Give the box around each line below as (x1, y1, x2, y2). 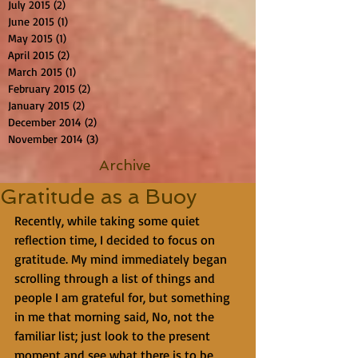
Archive (99, 157, 151, 173)
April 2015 (8, 48, 54, 62)
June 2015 (8, 14, 54, 28)
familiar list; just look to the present (14, 328, 213, 344)
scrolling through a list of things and (14, 270, 218, 286)
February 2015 (8, 82, 75, 95)
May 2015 (8, 31, 53, 45)
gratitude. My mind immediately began (14, 251, 230, 267)
